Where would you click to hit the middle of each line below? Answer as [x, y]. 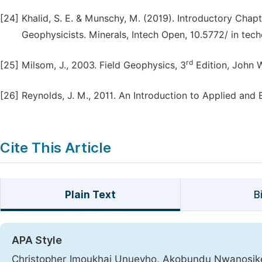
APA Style [37, 240]
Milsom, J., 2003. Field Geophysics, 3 [104, 65]
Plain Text [90, 195]
